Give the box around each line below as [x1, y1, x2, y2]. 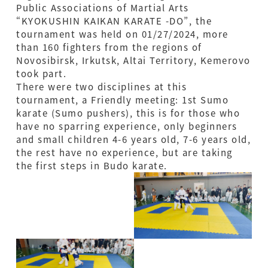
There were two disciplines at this [16, 80, 187, 93]
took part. [16, 67, 66, 80]
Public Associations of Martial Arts [16, 1, 189, 14]
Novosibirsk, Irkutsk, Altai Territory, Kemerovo [16, 54, 251, 67]
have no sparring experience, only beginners [16, 120, 237, 133]
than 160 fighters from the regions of [16, 41, 202, 54]
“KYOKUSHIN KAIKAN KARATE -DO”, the [16, 14, 212, 28]
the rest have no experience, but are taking [16, 146, 233, 159]
